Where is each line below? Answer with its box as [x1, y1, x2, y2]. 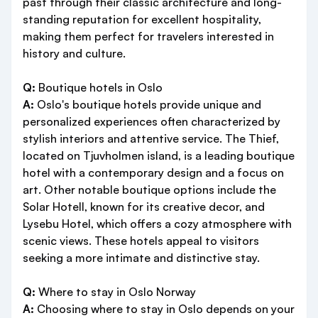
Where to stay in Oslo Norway [35, 285, 196, 300]
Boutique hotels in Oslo [35, 80, 163, 95]
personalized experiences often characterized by [23, 114, 280, 129]
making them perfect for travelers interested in [23, 29, 274, 44]
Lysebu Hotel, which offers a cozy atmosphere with [23, 216, 292, 231]
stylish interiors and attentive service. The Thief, [23, 131, 279, 146]
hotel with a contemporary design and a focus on [23, 165, 284, 180]
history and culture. [23, 46, 126, 61]
